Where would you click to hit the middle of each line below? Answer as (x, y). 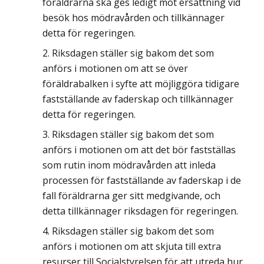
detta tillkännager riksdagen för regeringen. (140, 211)
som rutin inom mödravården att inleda (129, 165)
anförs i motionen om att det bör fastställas (139, 150)
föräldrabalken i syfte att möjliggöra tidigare (141, 84)
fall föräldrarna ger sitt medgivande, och (131, 196)
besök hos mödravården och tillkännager (133, 18)
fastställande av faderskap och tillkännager (138, 99)
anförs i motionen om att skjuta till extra (132, 246)
